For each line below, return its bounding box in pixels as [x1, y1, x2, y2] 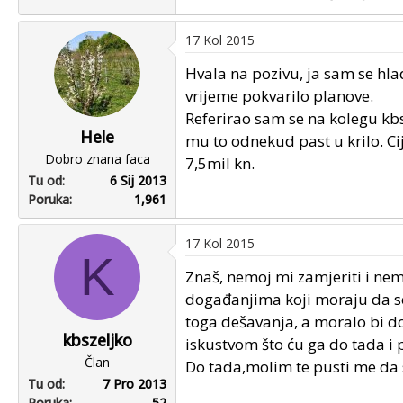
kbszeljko [62, 328, 132, 351]
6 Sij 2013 [110, 171, 166, 189]
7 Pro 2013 [103, 374, 166, 392]
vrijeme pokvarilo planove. [185, 85, 373, 106]
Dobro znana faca [44, 149, 150, 167]
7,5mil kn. [185, 152, 255, 174]
